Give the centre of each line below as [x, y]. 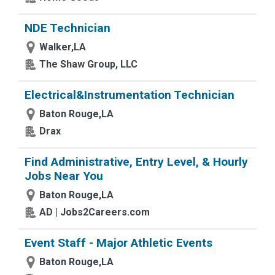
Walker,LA [63, 47]
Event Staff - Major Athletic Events [118, 243]
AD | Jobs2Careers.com [95, 212]
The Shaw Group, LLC [88, 64]
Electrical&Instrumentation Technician [130, 95]
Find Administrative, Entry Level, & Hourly [136, 162]
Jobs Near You [64, 176]
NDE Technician [68, 28]
